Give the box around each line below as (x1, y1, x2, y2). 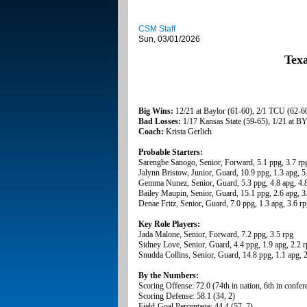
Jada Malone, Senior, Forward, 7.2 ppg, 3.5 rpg (138, 230, 293, 240)
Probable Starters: (138, 147, 203, 158)
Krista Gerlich (164, 127, 212, 137)
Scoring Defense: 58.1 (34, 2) (138, 291, 235, 302)
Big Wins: (138, 106, 173, 116)
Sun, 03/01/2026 (138, 34, 200, 45)
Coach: (138, 127, 164, 137)
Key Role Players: (138, 219, 200, 230)
